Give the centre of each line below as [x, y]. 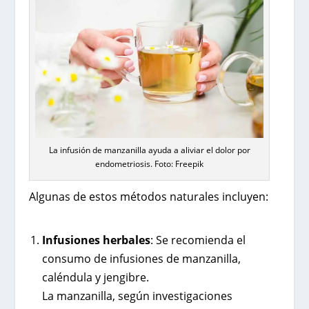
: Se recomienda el [198, 240]
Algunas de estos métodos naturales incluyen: [149, 196]
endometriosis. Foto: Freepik [150, 163]
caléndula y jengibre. [95, 278]
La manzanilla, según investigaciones [137, 296]
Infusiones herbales [96, 240]
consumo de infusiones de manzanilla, [141, 259]
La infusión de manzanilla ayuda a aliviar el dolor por [149, 150]
